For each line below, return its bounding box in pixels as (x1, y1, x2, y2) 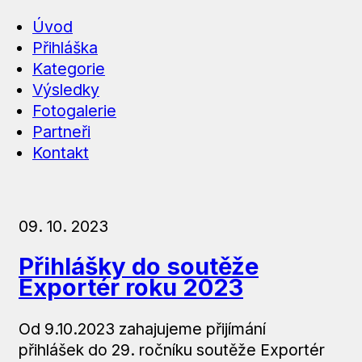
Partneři (32, 121, 90, 141)
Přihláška (32, 37, 98, 57)
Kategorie (32, 58, 105, 78)
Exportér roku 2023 (18, 273, 243, 302)
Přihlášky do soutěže (18, 252, 259, 281)
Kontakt (32, 142, 89, 162)
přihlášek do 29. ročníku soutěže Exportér (18, 339, 325, 360)
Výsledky (32, 79, 99, 99)
